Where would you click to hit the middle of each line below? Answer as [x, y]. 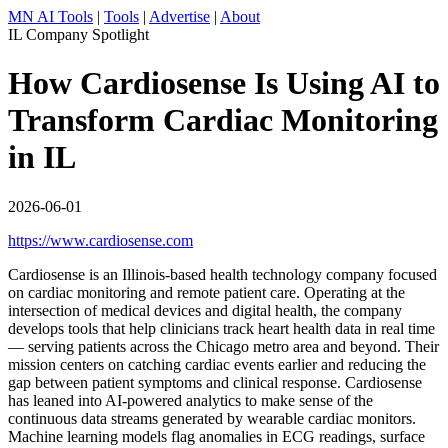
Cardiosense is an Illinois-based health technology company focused [222, 274]
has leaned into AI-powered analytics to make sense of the [190, 400]
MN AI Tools [50, 16]
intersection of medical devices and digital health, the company [205, 310]
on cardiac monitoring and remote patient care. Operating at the [206, 292]
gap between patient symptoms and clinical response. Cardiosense [215, 382]
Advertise [179, 16]
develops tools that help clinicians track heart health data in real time [221, 328]
